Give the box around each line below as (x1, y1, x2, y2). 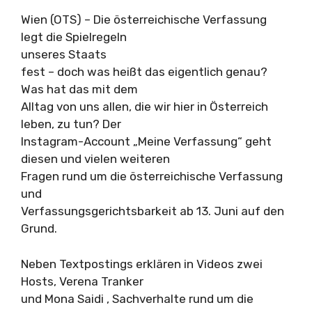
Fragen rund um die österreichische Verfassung (21, 169, 283, 183)
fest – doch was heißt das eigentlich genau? (21, 65, 267, 79)
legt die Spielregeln (21, 30, 127, 44)
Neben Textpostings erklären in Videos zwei (21, 256, 263, 271)
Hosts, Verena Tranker (21, 274, 143, 288)
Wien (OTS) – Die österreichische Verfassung (21, 13, 267, 26)
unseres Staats (21, 47, 107, 61)
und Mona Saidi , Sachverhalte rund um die (21, 291, 253, 306)
